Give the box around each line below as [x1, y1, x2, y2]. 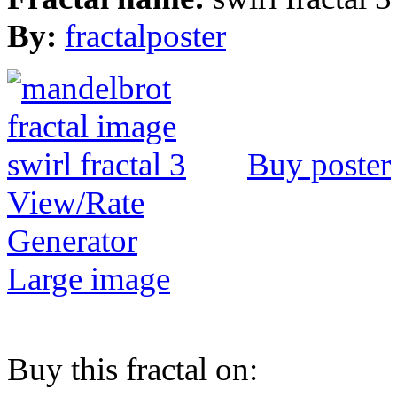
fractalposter [65, 18, 226, 55]
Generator [7, 222, 137, 260]
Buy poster [247, 146, 391, 183]
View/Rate [7, 184, 144, 222]
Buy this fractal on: [7, 351, 258, 388]
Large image [7, 261, 170, 298]
